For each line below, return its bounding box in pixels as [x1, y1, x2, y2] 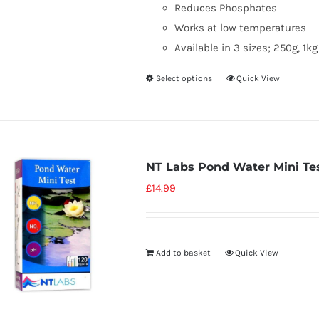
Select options [155, 73, 212, 83]
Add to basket [155, 248, 211, 258]
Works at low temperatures [174, 21, 306, 34]
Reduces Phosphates [174, 1, 277, 14]
